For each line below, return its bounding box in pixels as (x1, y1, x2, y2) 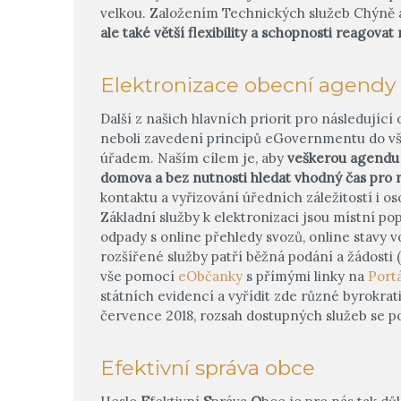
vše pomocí (100, 267, 178, 285)
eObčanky (178, 267, 243, 285)
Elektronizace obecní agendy (100, 72, 396, 98)
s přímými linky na (243, 267, 368, 285)
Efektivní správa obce (100, 354, 315, 380)
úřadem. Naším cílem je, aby (100, 149, 287, 166)
